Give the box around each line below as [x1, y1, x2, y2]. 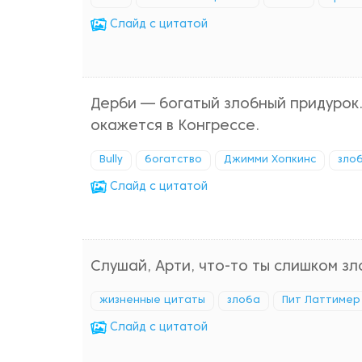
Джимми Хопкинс [224, 155, 316, 165]
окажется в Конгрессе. [90, 120, 259, 133]
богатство [145, 155, 202, 165]
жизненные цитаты [99, 296, 205, 305]
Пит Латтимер [282, 296, 360, 305]
